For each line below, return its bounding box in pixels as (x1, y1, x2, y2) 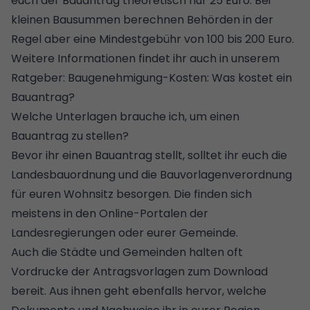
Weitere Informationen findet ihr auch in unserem (11, 50, 280, 66)
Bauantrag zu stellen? (11, 127, 129, 144)
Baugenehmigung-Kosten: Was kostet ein (68, 69, 292, 86)
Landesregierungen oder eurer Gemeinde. (11, 224, 238, 241)
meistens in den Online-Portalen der (11, 205, 208, 221)
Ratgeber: (11, 69, 68, 86)
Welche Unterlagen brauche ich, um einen (11, 108, 239, 125)
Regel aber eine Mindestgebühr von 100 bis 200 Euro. (11, 30, 294, 47)
